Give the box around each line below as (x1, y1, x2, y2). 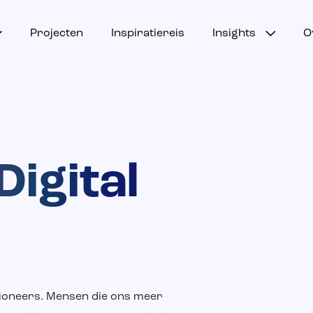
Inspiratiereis (110, 27, 184, 39)
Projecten (29, 27, 83, 39)
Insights (212, 27, 256, 39)
